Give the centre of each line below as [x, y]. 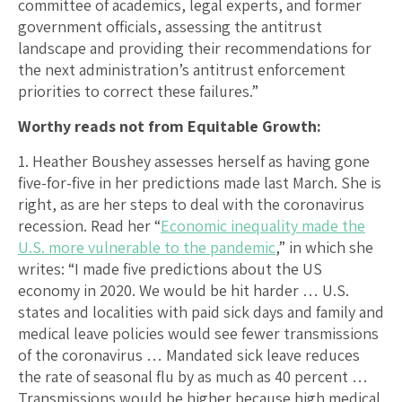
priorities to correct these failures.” [138, 91]
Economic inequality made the [263, 225]
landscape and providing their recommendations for [195, 48]
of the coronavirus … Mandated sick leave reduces [189, 354]
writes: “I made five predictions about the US [170, 268]
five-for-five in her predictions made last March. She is [200, 182]
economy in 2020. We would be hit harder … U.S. [184, 290]
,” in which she [324, 247]
